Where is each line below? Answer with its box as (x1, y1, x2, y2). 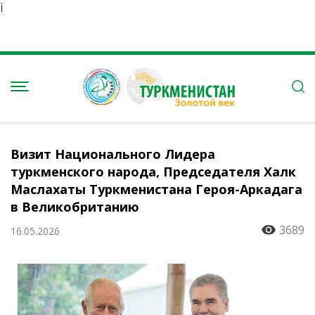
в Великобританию (11, 198, 139, 215)
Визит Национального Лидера (11, 146, 215, 162)
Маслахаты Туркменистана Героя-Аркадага (11, 181, 302, 198)
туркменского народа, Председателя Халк (11, 163, 296, 180)
